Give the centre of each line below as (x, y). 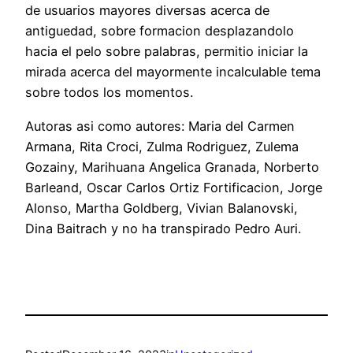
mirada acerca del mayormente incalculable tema (173, 72)
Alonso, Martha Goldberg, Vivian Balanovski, (162, 208)
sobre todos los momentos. (109, 93)
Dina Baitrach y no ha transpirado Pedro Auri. (163, 228)
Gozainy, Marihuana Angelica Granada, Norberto (172, 167)
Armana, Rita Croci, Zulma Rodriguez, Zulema (162, 146)
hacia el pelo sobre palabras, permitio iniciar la (167, 52)
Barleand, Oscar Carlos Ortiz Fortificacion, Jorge (174, 187)
